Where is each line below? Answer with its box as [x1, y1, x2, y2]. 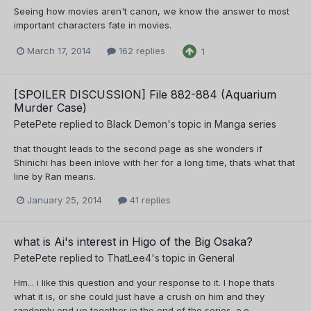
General [199, 251, 235, 264]
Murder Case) [14, 100, 87, 115]
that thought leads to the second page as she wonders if [14, 142, 262, 154]
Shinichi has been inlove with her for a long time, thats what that [14, 156, 295, 168]
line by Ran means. [14, 170, 96, 182]
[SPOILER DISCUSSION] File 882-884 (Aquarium [14, 87, 276, 101]
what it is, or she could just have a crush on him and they [14, 290, 264, 302]
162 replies [116, 45, 165, 57]
